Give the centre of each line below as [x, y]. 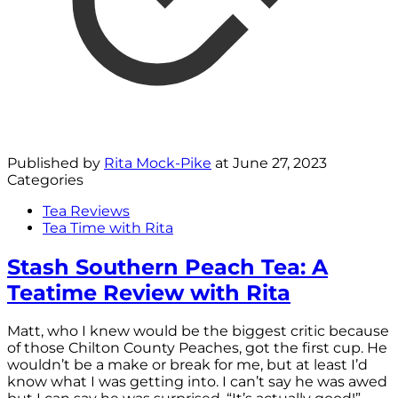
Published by [56, 163]
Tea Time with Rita [108, 227]
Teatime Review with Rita [149, 292]
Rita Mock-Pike [158, 163]
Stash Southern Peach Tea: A [167, 267]
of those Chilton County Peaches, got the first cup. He [197, 348]
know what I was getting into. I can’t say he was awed [197, 382]
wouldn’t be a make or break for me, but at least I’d [187, 365]
